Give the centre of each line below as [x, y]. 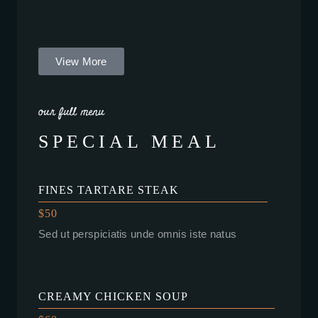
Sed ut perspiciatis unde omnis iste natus [138, 234]
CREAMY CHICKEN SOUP [113, 297]
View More [81, 62]
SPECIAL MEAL [130, 142]
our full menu [71, 113]
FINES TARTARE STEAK [109, 190]
